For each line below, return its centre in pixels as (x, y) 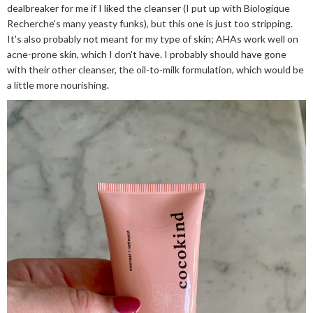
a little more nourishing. (59, 85)
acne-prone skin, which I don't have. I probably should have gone (147, 54)
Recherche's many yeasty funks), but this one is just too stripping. (150, 23)
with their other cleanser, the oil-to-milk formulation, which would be (155, 69)
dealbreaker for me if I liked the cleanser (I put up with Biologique (148, 8)
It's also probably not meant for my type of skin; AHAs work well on (153, 38)
